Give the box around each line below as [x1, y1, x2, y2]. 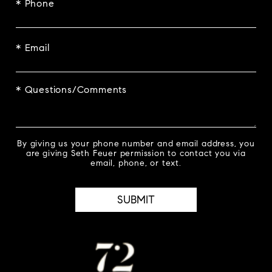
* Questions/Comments [16, 84, 127, 96]
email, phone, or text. [90, 158, 182, 169]
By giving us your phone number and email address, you [17, 138, 255, 149]
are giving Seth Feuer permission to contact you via [26, 148, 246, 159]
